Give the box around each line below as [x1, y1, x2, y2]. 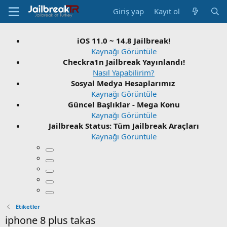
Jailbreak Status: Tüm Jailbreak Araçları [48, 121, 199, 131]
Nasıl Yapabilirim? [93, 67, 155, 78]
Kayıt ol [154, 6, 180, 16]
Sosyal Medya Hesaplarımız [70, 78, 175, 88]
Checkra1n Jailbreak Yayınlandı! [62, 57, 185, 67]
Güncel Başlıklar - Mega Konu [67, 99, 180, 109]
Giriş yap [113, 6, 144, 16]
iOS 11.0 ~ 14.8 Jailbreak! [77, 35, 170, 46]
